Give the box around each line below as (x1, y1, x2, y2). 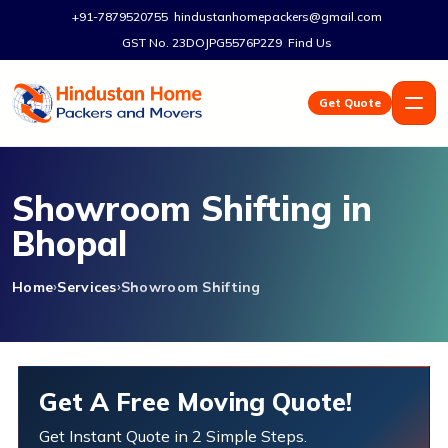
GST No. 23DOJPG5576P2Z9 (122, 35, 282, 50)
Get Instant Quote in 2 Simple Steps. (39, 426, 307, 446)
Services (57, 278, 117, 296)
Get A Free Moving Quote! (39, 386, 352, 417)
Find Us (288, 35, 332, 50)
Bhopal (12, 222, 127, 265)
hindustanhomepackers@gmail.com (174, 9, 382, 24)
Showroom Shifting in (12, 187, 372, 230)
